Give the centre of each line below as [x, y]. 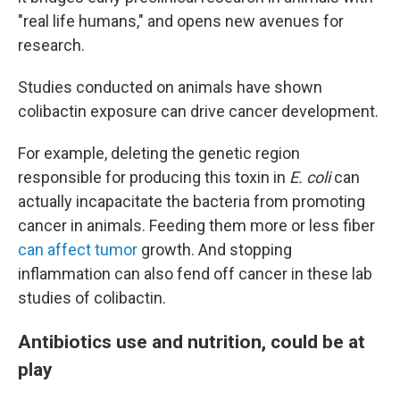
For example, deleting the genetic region [159, 153]
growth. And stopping [215, 250]
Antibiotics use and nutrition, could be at [192, 342]
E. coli [310, 177]
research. [51, 45]
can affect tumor [78, 250]
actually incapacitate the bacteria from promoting [192, 201]
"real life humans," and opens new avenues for [181, 21]
